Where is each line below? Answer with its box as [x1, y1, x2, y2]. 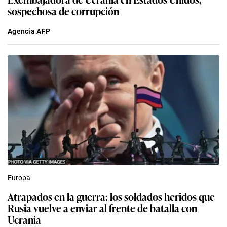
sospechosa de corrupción [8, 3, 119, 18]
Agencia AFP [8, 27, 51, 35]
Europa [8, 173, 30, 182]
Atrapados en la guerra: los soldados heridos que [8, 188, 215, 204]
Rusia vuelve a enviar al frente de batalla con [8, 200, 197, 215]
